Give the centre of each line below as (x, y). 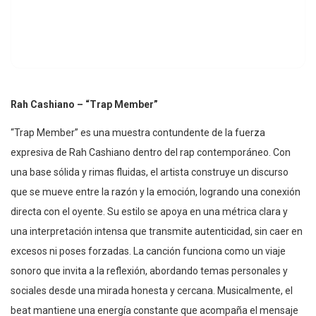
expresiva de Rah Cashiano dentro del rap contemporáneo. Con (151, 152)
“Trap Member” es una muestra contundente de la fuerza (138, 132)
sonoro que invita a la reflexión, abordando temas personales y (149, 271)
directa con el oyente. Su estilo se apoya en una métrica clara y (149, 211)
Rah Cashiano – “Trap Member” (84, 104)
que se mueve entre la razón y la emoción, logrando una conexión (156, 192)
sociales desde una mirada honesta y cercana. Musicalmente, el (152, 290)
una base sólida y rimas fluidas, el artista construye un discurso (150, 172)
